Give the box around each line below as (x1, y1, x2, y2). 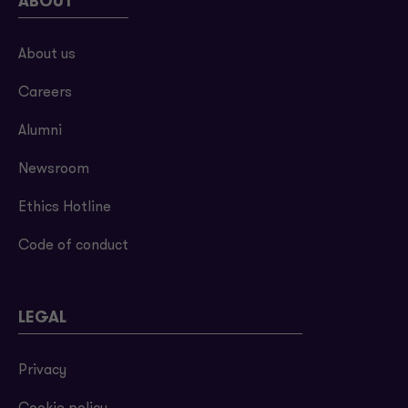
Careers (18, 86, 72, 100)
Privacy (18, 363, 66, 378)
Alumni (18, 124, 62, 138)
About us (18, 47, 76, 62)
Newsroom (18, 162, 89, 177)
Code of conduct (18, 239, 128, 253)
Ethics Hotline (18, 200, 111, 215)
